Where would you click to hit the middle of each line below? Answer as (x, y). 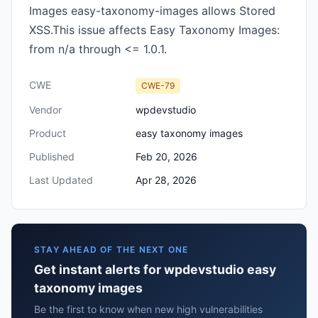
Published (52, 157)
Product (48, 133)
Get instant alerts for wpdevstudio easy (155, 269)
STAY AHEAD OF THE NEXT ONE (111, 250)
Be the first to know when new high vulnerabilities (148, 309)
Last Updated (61, 180)
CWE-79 (158, 86)
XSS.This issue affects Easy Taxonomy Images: (154, 30)
